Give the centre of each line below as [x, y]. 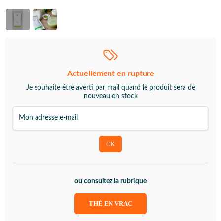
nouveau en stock [110, 96]
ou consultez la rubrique [110, 181]
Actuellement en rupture [110, 73]
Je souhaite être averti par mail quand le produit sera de [110, 88]
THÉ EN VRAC [110, 203]
